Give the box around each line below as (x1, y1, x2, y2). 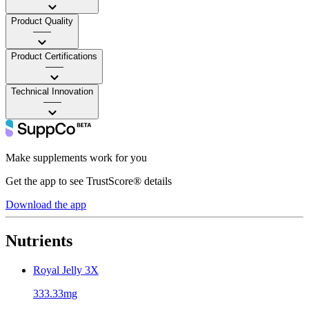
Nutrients (6, 231, 72, 250)
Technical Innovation (11, 86, 93, 97)
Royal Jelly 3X (33, 263, 99, 276)
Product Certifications (11, 50, 97, 61)
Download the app (6, 198, 86, 210)
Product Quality (11, 15, 73, 26)
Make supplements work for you (6, 151, 147, 163)
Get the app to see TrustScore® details (6, 175, 172, 187)
